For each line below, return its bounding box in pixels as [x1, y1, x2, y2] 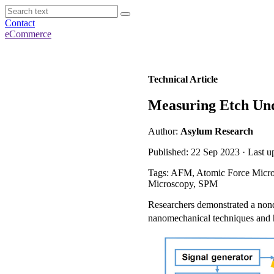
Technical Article [148, 74, 218, 84]
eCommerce [5, 29, 51, 39]
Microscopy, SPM [148, 178, 218, 189]
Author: [148, 125, 180, 136]
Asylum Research [180, 125, 253, 136]
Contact [5, 18, 35, 28]
